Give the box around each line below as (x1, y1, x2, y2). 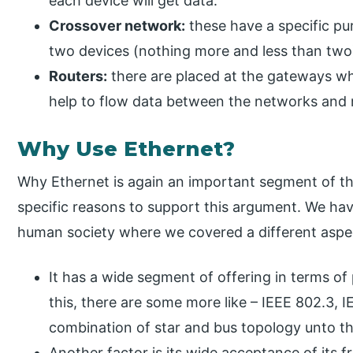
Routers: (49, 68, 108, 85)
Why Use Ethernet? (17, 136, 236, 162)
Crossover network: (49, 17, 186, 35)
